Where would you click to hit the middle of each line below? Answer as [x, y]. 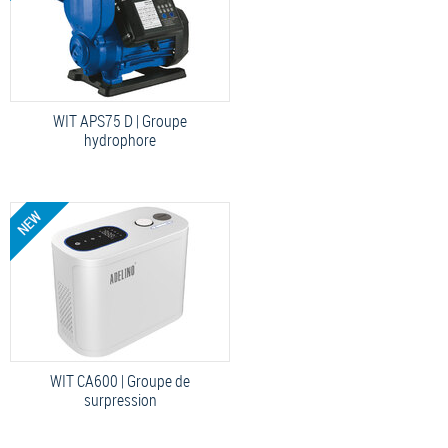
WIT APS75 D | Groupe [120, 120]
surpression [120, 399]
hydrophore [120, 139]
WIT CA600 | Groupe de [120, 380]
